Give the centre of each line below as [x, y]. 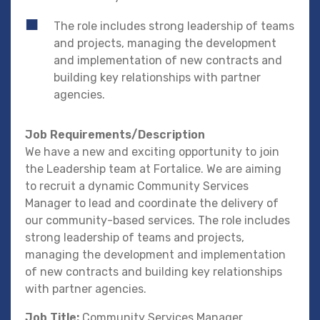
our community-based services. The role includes [157, 221]
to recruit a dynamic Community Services [137, 186]
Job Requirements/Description [115, 135]
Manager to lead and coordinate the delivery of [152, 204]
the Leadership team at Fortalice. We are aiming [153, 169]
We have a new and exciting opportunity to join [152, 152]
